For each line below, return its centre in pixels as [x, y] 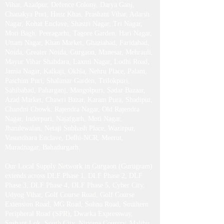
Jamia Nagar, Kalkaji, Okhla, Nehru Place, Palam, [76, 111]
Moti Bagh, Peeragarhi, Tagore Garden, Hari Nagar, [78, 73]
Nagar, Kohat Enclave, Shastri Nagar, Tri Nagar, [74, 64]
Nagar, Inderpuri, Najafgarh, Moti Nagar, [63, 159]
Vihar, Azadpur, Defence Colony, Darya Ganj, [70, 45]
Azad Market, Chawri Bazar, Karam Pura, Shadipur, [79, 140]
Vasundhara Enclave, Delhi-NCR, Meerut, [64, 178]
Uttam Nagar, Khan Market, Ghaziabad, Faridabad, [77, 83]
